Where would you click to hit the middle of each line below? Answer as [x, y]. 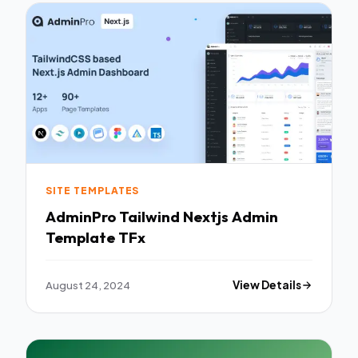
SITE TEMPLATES [93, 190]
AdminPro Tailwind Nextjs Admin [162, 217]
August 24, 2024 [88, 285]
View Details [267, 285]
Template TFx [95, 238]
